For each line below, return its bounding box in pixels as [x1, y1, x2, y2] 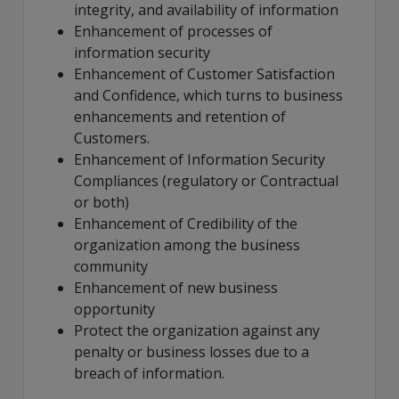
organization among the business [74, 235, 300, 256]
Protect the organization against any [74, 321, 320, 341]
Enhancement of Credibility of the [74, 214, 297, 234]
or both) [74, 192, 129, 213]
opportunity [74, 299, 155, 320]
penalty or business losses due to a [74, 342, 309, 362]
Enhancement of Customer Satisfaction [74, 64, 335, 85]
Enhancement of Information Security [74, 150, 325, 170]
